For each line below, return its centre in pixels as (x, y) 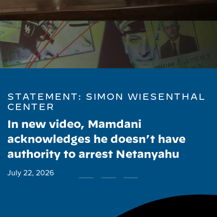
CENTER (31, 108)
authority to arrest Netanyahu (93, 155)
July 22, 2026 (31, 173)
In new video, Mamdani (74, 125)
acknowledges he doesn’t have (96, 140)
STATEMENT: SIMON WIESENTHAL (107, 98)
